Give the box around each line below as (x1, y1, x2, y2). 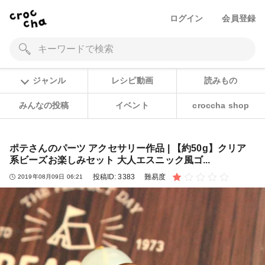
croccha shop (192, 101, 250, 111)
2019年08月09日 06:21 (18, 173, 83, 180)
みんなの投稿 (18, 101, 69, 111)
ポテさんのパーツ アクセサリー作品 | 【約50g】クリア (9, 143, 247, 153)
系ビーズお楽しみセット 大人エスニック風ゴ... (9, 154, 211, 165)
